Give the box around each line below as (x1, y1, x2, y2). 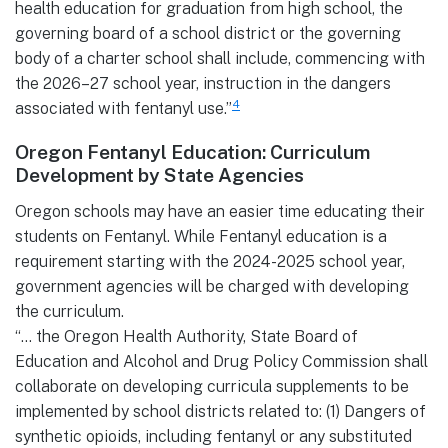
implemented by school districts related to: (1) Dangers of (15, 402, 426, 422)
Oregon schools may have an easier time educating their (15, 202, 425, 222)
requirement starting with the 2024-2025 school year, (15, 252, 405, 272)
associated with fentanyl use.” (15, 99, 232, 119)
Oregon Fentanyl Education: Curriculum (15, 140, 370, 163)
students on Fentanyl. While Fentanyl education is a (15, 227, 387, 247)
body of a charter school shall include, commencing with (15, 49, 425, 69)
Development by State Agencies (15, 163, 304, 186)
